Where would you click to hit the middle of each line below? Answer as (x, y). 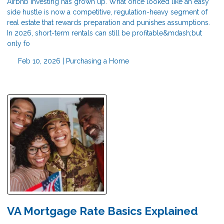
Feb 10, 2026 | (41, 61)
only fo (18, 43)
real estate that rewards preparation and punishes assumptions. (108, 22)
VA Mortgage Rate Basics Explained (102, 211)
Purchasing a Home (97, 61)
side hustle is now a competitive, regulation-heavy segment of (107, 12)
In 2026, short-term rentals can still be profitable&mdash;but (104, 33)
